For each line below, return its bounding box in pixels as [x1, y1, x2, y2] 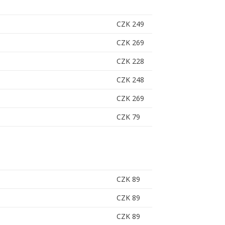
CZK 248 [116, 75, 144, 85]
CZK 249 [116, 19, 144, 29]
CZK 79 [116, 112, 140, 122]
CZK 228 [116, 56, 144, 66]
